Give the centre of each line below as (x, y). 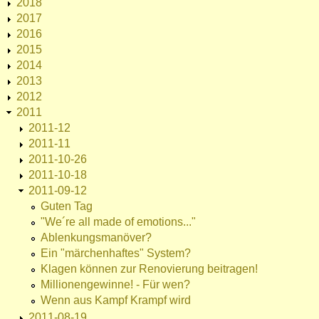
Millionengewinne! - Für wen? (115, 285)
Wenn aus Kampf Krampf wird (116, 300)
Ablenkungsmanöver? (96, 238)
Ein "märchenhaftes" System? (116, 253)
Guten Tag (67, 206)
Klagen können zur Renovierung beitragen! (149, 269)
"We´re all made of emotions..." (118, 222)
